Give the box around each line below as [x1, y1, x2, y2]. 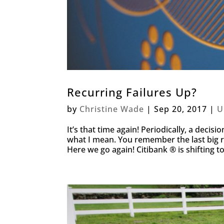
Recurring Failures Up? [67, 84, 197, 99]
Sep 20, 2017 [154, 103, 207, 114]
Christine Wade [79, 103, 144, 114]
